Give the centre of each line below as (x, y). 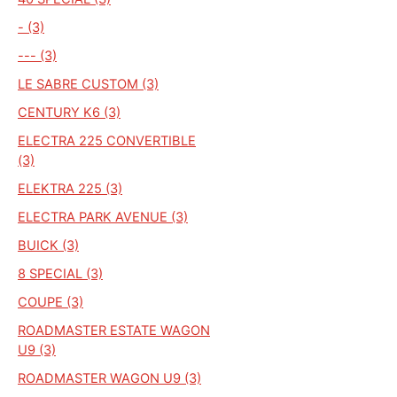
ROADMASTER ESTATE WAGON (114, 330)
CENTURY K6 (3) (69, 112)
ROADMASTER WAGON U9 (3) (109, 378)
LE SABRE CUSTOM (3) (88, 84)
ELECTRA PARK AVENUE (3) (103, 217)
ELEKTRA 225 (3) (70, 188)
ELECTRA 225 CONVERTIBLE (107, 140)
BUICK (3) (48, 245)
